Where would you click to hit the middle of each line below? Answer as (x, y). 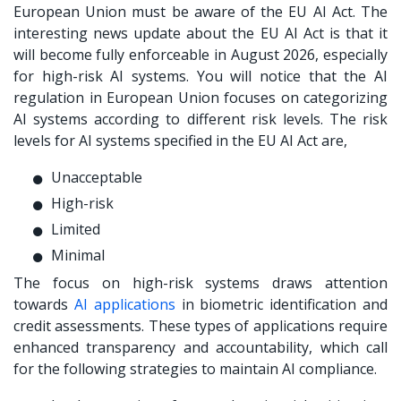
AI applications (124, 304)
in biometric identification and (282, 304)
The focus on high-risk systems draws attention (200, 282)
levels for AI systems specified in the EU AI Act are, (180, 140)
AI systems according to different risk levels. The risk (200, 119)
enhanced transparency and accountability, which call (200, 347)
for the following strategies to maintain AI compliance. (195, 368)
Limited (77, 229)
